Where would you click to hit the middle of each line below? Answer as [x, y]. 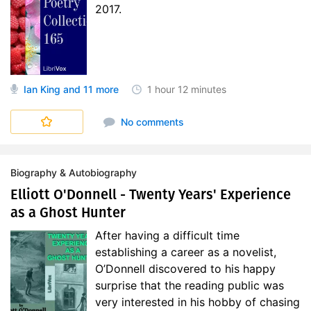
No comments [151, 122]
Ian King [42, 89]
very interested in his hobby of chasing [197, 302]
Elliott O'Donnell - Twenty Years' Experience [151, 194]
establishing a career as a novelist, [186, 252]
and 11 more [90, 89]
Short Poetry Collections [89, 116]
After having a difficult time [167, 235]
